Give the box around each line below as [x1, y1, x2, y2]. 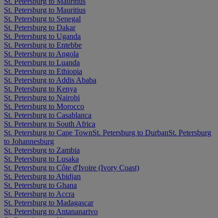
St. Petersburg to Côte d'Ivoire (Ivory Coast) [4, 163, 139, 172]
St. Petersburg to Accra [4, 189, 74, 198]
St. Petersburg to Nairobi [4, 93, 80, 102]
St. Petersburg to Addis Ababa [4, 75, 96, 84]
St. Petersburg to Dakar [4, 23, 75, 32]
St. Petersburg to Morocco [4, 102, 84, 110]
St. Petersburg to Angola [4, 49, 79, 58]
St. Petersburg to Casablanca [4, 110, 91, 119]
